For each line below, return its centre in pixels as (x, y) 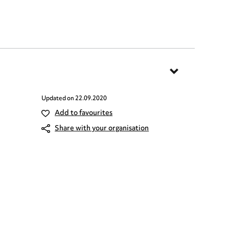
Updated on (59, 99)
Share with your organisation (102, 129)
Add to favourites (84, 113)
